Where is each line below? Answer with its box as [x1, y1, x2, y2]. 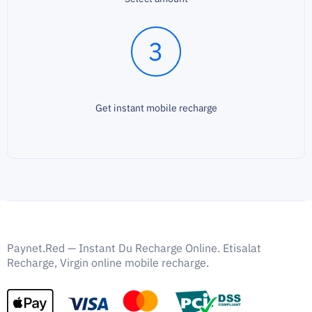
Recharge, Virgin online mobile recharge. [7, 256, 209, 270]
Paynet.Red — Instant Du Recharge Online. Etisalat [7, 241, 261, 255]
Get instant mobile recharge [95, 102, 217, 114]
